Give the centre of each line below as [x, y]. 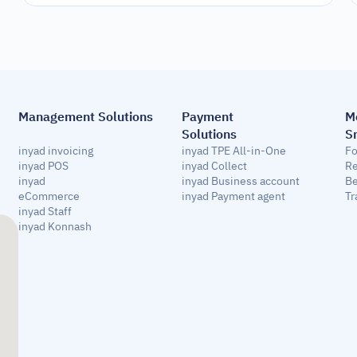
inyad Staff [45, 212]
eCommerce [49, 196]
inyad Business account [241, 181]
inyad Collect [214, 166]
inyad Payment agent [233, 196]
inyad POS [44, 166]
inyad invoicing [56, 151]
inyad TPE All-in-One [234, 151]
